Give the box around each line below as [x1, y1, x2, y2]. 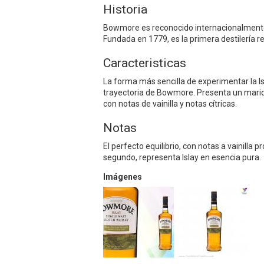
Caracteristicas [103, 55, 186, 70]
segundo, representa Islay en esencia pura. [103, 152, 261, 162]
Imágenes [103, 171, 142, 181]
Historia [103, 2, 147, 16]
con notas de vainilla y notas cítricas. [103, 98, 237, 108]
